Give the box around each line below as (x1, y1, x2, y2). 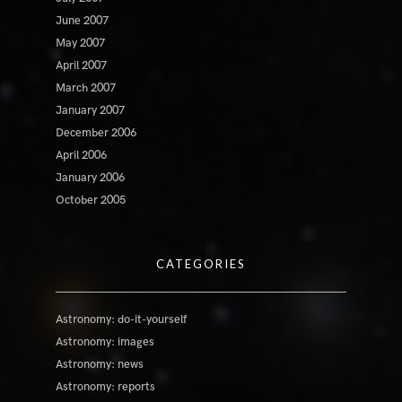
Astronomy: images (56, 335, 155, 350)
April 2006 (56, 148, 108, 163)
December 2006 (56, 126, 137, 141)
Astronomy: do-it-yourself (56, 312, 188, 328)
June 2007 (56, 13, 109, 29)
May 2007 (56, 36, 106, 51)
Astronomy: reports (56, 380, 156, 395)
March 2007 (56, 81, 117, 96)
